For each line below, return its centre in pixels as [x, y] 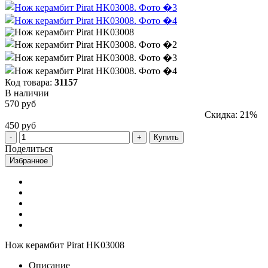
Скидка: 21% [231, 114]
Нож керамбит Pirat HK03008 [65, 245]
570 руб [20, 103]
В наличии [27, 93]
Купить [166, 137]
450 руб [20, 125]
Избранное [29, 160]
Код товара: [30, 82]
